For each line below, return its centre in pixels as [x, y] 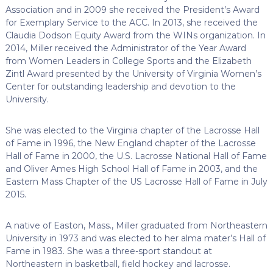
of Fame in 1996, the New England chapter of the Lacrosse [130, 143]
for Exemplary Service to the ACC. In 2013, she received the [131, 22]
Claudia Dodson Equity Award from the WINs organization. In [135, 35]
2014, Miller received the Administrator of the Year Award [126, 48]
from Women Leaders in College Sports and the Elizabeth [128, 61]
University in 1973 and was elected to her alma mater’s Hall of [135, 238]
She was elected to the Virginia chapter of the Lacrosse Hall [132, 130]
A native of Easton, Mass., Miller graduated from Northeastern [136, 225]
